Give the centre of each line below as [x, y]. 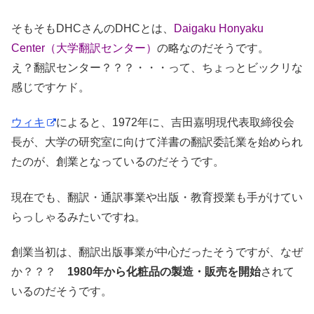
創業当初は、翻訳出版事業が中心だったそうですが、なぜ [157, 252]
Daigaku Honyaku [219, 28]
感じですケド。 [50, 87]
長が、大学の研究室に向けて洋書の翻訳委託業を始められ [157, 142]
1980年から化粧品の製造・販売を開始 [164, 272]
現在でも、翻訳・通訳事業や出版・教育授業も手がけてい [157, 197]
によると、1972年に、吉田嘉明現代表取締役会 [175, 123]
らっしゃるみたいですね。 [78, 217]
